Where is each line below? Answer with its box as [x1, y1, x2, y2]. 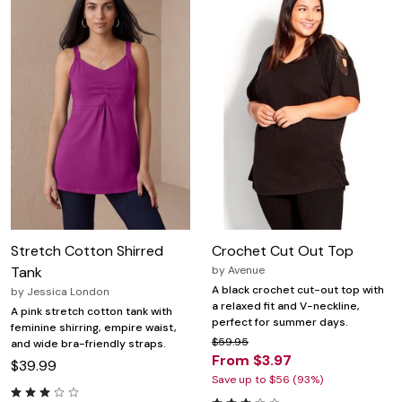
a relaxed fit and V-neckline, [212, 299, 360, 314]
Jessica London [27, 284, 109, 300]
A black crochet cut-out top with [212, 283, 384, 298]
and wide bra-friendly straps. [11, 336, 166, 352]
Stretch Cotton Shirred [11, 241, 163, 261]
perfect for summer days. [212, 315, 348, 330]
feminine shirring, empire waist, [11, 320, 177, 336]
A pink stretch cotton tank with [11, 304, 172, 319]
